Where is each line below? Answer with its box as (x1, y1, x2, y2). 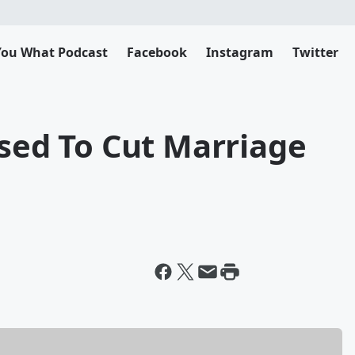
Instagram (206, 44, 273, 61)
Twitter (292, 44, 338, 61)
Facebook (127, 44, 187, 61)
